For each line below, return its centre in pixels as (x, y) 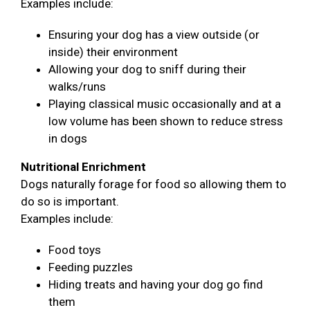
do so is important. (70, 201)
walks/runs (77, 86)
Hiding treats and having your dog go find (156, 284)
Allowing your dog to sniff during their (147, 69)
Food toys (75, 249)
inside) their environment (113, 52)
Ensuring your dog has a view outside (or (154, 34)
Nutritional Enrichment (83, 166)
